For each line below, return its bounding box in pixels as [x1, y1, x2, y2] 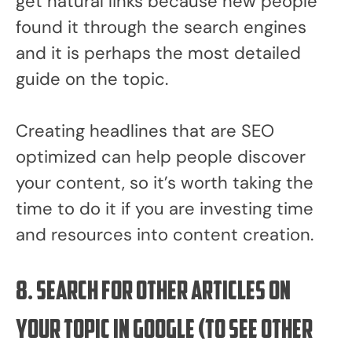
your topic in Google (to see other [16, 317, 313, 344]
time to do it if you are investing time [16, 196, 313, 220]
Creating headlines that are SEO [16, 119, 274, 142]
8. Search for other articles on [16, 279, 291, 306]
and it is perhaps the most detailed [16, 41, 301, 64]
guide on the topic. [16, 67, 168, 90]
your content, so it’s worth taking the [16, 170, 313, 194]
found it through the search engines [16, 15, 306, 38]
